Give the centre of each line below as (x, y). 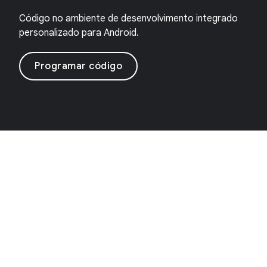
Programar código (78, 66)
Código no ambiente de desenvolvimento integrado (128, 18)
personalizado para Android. (79, 33)
